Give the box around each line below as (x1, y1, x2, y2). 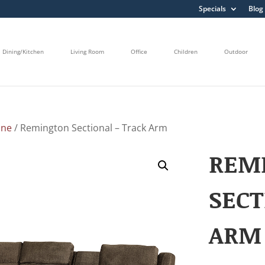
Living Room (70, 47, 104, 56)
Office (131, 47, 147, 56)
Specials (198, 4, 226, 14)
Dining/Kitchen (2, 47, 44, 56)
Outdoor (224, 47, 248, 56)
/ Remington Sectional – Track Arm (12, 121, 168, 134)
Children (174, 47, 198, 56)
